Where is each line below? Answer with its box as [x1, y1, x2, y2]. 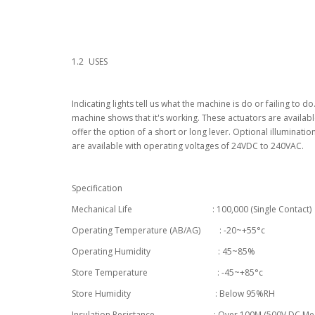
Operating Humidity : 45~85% [72, 245, 255, 257]
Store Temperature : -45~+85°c [72, 266, 263, 278]
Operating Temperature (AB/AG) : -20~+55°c [72, 224, 265, 236]
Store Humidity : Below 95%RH [72, 288, 275, 300]
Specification [72, 182, 122, 194]
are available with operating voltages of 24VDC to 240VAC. [72, 140, 304, 152]
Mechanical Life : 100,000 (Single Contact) [72, 203, 311, 215]
